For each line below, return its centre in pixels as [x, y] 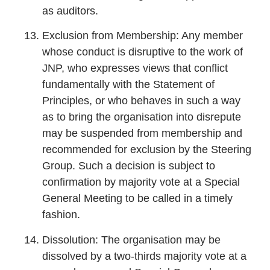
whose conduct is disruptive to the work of [143, 52]
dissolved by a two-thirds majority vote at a [144, 256]
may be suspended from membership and [142, 133]
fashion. [61, 215]
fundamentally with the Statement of [128, 85]
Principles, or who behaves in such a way [141, 101]
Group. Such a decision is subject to [129, 166]
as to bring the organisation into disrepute [142, 117]
